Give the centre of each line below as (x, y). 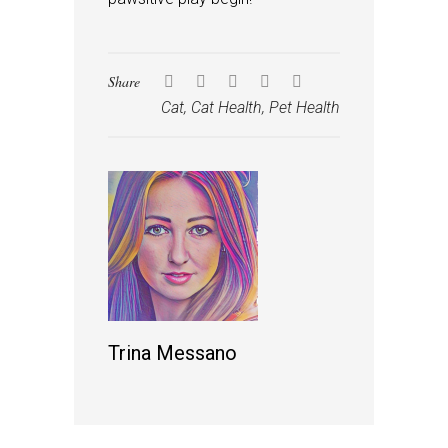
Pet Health (304, 107)
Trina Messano (172, 352)
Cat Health (226, 107)
